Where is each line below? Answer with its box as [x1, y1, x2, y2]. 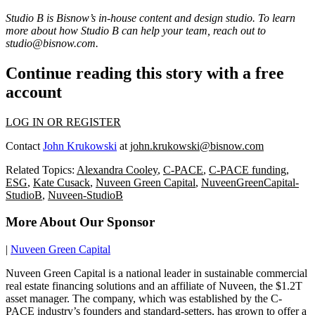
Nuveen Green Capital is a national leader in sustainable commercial [6, 267, 307, 280]
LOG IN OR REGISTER [6, 115, 121, 128]
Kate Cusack [33, 176, 90, 188]
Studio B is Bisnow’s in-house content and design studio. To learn [6, 11, 295, 24]
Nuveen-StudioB [48, 188, 123, 201]
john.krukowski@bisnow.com [130, 139, 264, 152]
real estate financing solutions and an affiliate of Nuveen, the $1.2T [6, 280, 302, 292]
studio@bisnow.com [6, 37, 96, 49]
